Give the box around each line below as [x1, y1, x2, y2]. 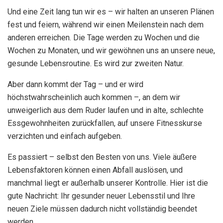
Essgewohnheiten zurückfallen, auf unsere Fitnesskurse [7, 118, 202, 128]
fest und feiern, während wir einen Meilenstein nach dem [7, 19, 204, 29]
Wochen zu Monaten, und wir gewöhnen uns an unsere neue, [7, 45, 215, 55]
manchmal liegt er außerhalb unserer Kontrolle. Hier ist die [7, 178, 208, 188]
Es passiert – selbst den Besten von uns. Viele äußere [7, 152, 197, 162]
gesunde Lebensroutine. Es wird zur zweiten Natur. [7, 58, 184, 68]
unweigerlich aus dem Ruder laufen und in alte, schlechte [7, 105, 204, 115]
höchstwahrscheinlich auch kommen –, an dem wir [7, 92, 180, 102]
